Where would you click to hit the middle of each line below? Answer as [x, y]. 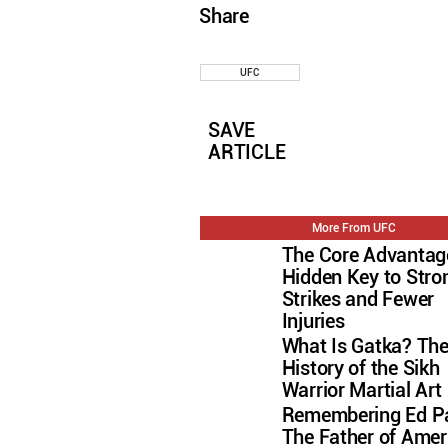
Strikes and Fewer [358, 299]
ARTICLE [247, 153]
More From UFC [353, 227]
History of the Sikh [360, 368]
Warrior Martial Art [361, 390]
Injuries [313, 321]
